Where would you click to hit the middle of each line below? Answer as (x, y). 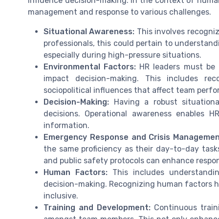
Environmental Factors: (90, 66)
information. (66, 125)
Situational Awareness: (89, 31)
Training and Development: (97, 207)
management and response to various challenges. (120, 12)
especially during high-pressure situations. (122, 55)
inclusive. (61, 196)
